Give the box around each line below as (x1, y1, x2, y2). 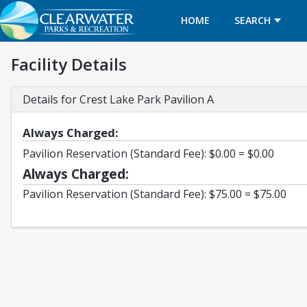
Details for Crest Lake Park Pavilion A (23, 92, 214, 107)
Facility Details (11, 53, 127, 75)
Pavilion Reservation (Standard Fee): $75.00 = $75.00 (23, 186, 286, 201)
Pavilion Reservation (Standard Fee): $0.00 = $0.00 (23, 146, 274, 161)
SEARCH (234, 14, 271, 27)
